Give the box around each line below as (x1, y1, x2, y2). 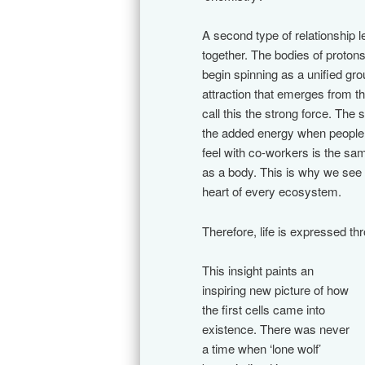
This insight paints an (202, 261, 314, 279)
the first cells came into (202, 300, 325, 318)
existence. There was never (202, 319, 350, 337)
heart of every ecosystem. (202, 182, 341, 200)
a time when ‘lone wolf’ (202, 339, 321, 357)
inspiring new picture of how (202, 280, 349, 298)
